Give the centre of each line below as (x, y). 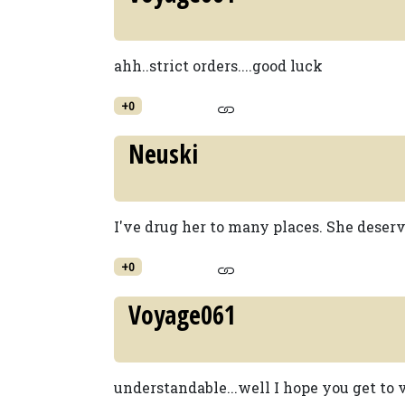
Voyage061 (182, 315)
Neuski (163, 154)
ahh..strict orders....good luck (218, 66)
